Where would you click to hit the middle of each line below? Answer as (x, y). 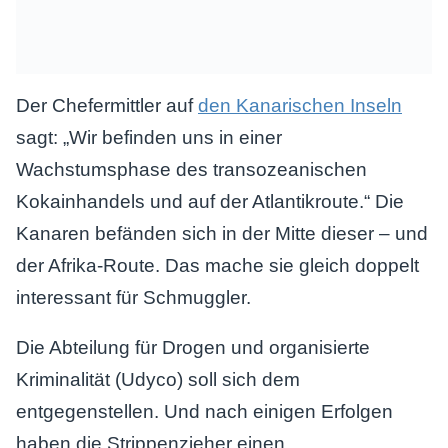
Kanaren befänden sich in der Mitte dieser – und (222, 233)
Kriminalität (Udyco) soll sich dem (158, 379)
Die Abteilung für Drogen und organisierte (193, 347)
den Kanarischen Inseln (300, 105)
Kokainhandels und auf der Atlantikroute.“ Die (210, 201)
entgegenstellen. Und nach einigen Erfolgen (204, 411)
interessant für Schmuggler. (133, 297)
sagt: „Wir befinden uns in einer (149, 137)
